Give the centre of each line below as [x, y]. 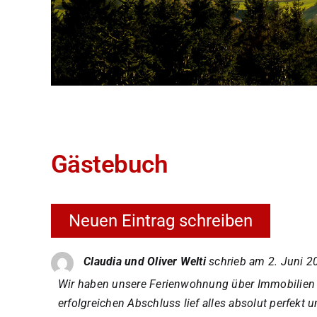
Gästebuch [109, 165]
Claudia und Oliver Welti [145, 262]
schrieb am [237, 262]
